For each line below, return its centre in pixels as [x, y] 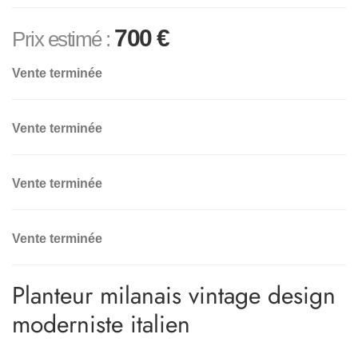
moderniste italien [101, 324]
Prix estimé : [63, 40]
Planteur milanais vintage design [174, 296]
